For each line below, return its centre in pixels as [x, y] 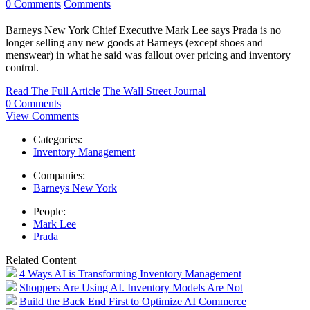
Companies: [59, 176]
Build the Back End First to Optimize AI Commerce [133, 302]
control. [22, 68]
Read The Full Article [53, 91]
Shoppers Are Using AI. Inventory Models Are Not [131, 288]
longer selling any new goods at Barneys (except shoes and [134, 43]
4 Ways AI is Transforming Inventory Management [130, 274]
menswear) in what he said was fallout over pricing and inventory [148, 55]
